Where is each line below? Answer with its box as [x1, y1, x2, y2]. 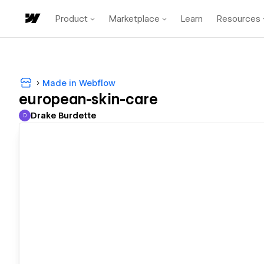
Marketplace [109, 13, 160, 24]
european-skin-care [19, 91, 158, 108]
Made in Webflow [42, 78, 115, 88]
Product [55, 13, 88, 24]
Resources [217, 13, 260, 24]
